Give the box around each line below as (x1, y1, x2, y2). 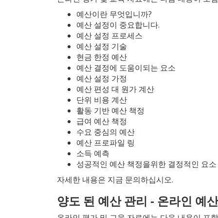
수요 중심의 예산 (76, 126, 135, 137)
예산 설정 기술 (76, 40, 127, 52)
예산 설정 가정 (76, 73, 127, 84)
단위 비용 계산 (76, 94, 127, 105)
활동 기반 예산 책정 (76, 105, 145, 116)
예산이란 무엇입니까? (76, 8, 152, 19)
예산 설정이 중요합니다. (76, 19, 160, 30)
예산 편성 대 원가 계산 (76, 83, 154, 94)
